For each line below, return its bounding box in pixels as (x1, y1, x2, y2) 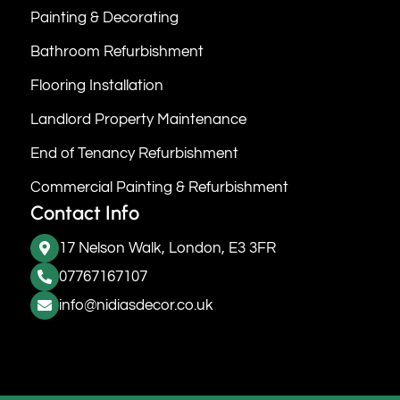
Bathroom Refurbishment (30, 43, 204, 60)
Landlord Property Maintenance (30, 111, 246, 128)
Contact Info (30, 200, 139, 225)
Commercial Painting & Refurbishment (30, 179, 288, 196)
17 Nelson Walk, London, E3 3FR (59, 239, 276, 256)
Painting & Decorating (30, 9, 179, 26)
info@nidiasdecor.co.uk (59, 296, 213, 313)
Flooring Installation (30, 77, 163, 94)
